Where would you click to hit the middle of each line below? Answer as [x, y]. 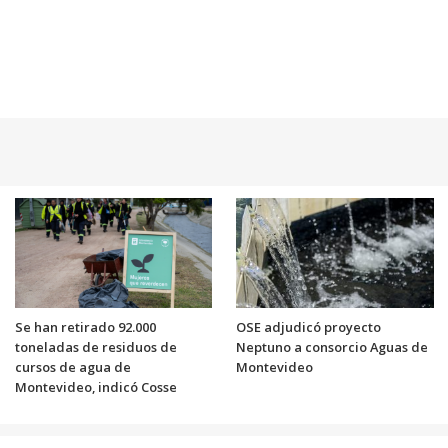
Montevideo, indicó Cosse [95, 386]
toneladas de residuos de [95, 346]
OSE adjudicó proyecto [308, 326]
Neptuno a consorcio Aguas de [332, 346]
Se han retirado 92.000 [85, 326]
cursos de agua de [72, 366]
